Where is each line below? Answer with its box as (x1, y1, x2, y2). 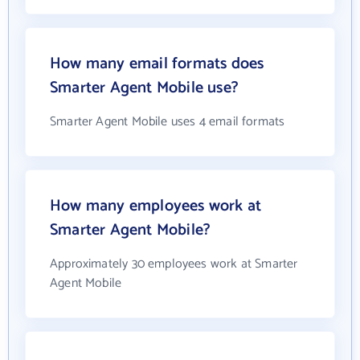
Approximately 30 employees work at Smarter (50, 252, 298, 275)
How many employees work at (50, 192, 262, 219)
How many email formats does (50, 50, 264, 77)
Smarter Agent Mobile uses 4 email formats (50, 110, 285, 133)
